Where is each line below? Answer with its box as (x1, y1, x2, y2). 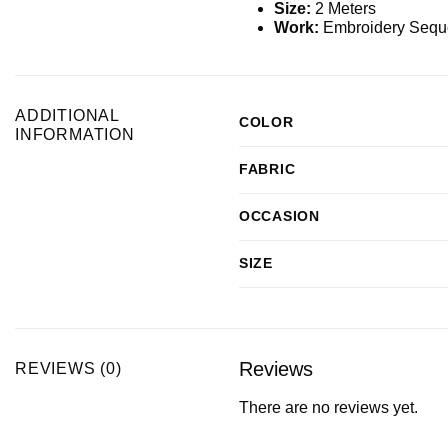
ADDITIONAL (15, 106, 120, 124)
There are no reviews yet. (239, 398, 418, 416)
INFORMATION (15, 125, 135, 143)
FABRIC (239, 160, 296, 177)
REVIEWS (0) (15, 359, 122, 377)
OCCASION (239, 207, 320, 224)
